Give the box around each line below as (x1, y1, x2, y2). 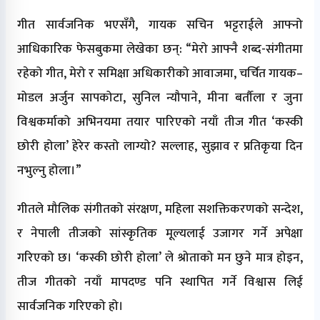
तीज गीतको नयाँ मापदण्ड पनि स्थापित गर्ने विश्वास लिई (17, 271, 303, 292)
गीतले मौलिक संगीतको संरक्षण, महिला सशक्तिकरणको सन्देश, (17, 199, 303, 219)
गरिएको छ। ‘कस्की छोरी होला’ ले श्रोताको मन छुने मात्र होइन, (17, 247, 303, 268)
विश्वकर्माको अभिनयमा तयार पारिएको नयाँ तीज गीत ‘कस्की (17, 111, 303, 132)
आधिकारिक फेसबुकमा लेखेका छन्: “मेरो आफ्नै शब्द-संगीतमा (17, 39, 303, 59)
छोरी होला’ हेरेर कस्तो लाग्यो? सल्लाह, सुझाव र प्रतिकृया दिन (17, 136, 303, 156)
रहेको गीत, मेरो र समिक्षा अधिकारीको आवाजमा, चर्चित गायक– (17, 63, 303, 84)
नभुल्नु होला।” (17, 160, 81, 181)
